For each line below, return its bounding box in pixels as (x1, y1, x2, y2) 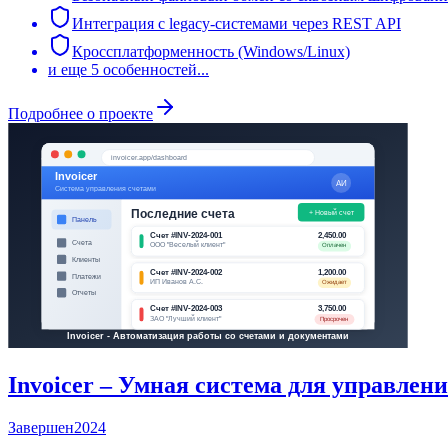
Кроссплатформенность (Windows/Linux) (72, 42, 350, 60)
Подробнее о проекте (8, 104, 153, 122)
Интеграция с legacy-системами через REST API (72, 14, 401, 32)
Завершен (8, 418, 74, 436)
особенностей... (99, 60, 209, 78)
